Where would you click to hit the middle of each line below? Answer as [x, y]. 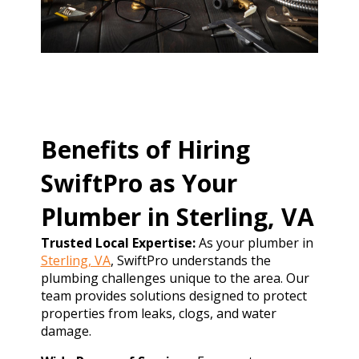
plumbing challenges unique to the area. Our [175, 278]
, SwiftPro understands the [190, 261]
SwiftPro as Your [139, 184]
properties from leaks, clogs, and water [158, 314]
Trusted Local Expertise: [118, 243]
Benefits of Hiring [145, 150]
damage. [66, 331]
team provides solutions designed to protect [173, 296]
